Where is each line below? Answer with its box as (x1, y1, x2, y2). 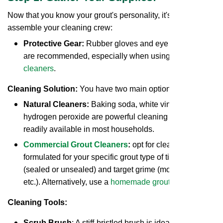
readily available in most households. (23, 124, 154, 133)
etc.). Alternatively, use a (23, 178, 111, 187)
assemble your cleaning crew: (7, 23, 112, 32)
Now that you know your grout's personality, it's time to (7, 11, 197, 20)
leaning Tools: (14, 198, 67, 207)
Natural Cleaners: (23, 100, 89, 109)
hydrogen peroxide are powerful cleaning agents (23, 112, 194, 121)
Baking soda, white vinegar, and (89, 100, 204, 109)
